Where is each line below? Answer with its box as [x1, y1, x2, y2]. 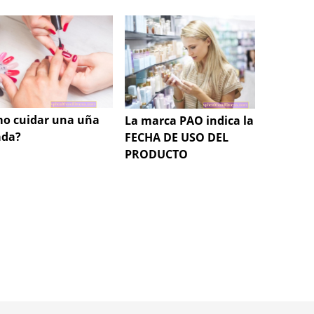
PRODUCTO [125, 146, 188, 163]
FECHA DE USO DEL [125, 130, 228, 146]
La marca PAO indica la [125, 113, 254, 129]
